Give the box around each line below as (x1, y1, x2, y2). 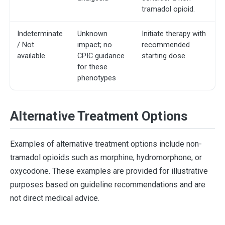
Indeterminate (17, 29, 63, 39)
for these (77, 62, 108, 72)
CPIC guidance (77, 51, 125, 61)
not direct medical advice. (10, 193, 99, 203)
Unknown (77, 29, 108, 39)
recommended (142, 40, 190, 50)
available (17, 51, 46, 61)
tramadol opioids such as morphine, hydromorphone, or (10, 152, 202, 162)
